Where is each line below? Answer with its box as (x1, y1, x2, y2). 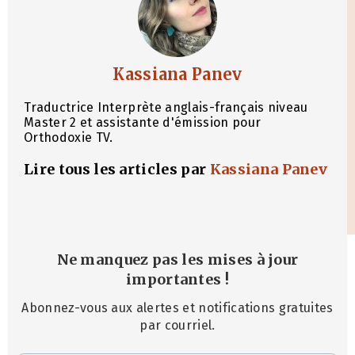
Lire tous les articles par (24, 160, 210, 179)
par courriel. (139, 317, 216, 333)
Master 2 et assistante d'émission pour (24, 115, 261, 131)
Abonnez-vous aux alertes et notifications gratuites (21, 300, 334, 315)
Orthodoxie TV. (24, 130, 113, 146)
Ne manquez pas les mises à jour (56, 250, 299, 269)
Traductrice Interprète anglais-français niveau (24, 100, 308, 116)
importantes (125, 270, 222, 289)
